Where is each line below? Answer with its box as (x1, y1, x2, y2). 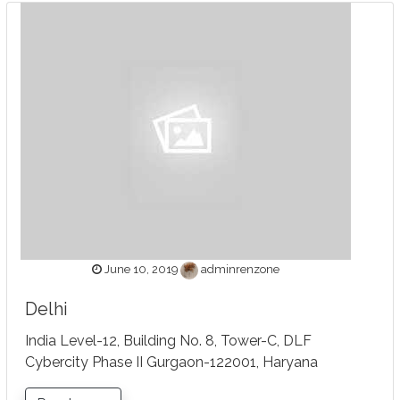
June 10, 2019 (102, 262, 179, 277)
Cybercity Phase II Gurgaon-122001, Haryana (25, 354, 319, 371)
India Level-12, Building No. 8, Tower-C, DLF (25, 332, 312, 350)
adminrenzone (201, 262, 280, 277)
